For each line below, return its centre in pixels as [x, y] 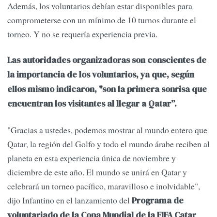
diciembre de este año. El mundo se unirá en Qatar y [97, 172]
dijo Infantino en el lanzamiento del [70, 200]
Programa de [158, 200]
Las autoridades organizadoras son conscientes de [107, 60]
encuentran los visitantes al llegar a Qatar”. [93, 104]
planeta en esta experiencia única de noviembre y [92, 158]
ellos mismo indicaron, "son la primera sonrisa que [107, 89]
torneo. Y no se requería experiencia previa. [82, 34]
